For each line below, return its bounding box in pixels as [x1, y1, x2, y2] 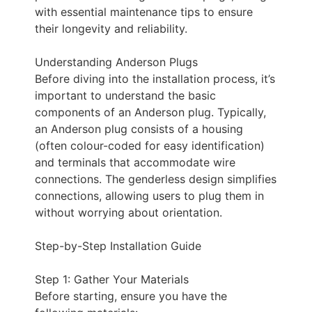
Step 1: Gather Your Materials [35, 272, 189, 286]
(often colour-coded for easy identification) [35, 139, 265, 153]
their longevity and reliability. [35, 22, 187, 36]
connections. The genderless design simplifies [35, 172, 276, 186]
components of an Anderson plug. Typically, [35, 105, 266, 119]
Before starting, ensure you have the [35, 289, 227, 303]
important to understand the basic [35, 88, 216, 102]
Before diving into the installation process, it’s [35, 72, 275, 86]
